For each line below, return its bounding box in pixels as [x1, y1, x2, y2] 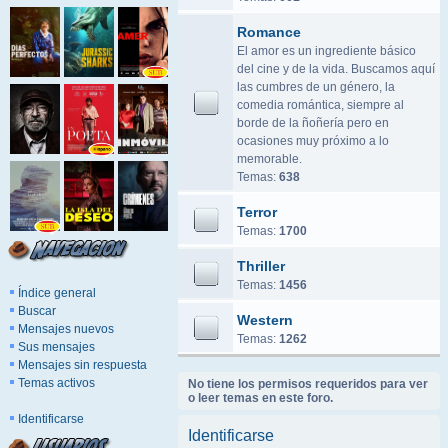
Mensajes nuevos [18, 322, 114, 336]
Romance [237, 24, 301, 40]
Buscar [18, 304, 56, 318]
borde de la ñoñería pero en [237, 116, 389, 130]
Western [237, 312, 293, 328]
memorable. [237, 152, 302, 166]
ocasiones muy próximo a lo [237, 134, 389, 148]
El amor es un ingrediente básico [237, 44, 416, 58]
